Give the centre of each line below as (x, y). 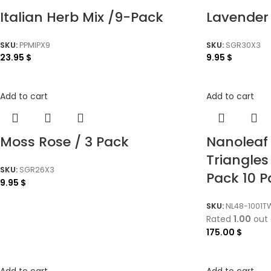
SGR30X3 (243, 45)
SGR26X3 (37, 169)
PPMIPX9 (35, 45)
